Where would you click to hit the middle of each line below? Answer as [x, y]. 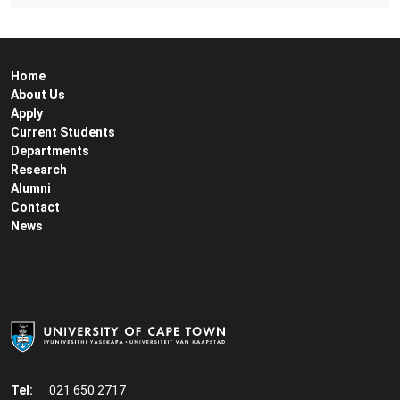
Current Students [63, 132]
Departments [50, 150]
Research [39, 169]
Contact [35, 207]
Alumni [31, 188]
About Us [38, 94]
